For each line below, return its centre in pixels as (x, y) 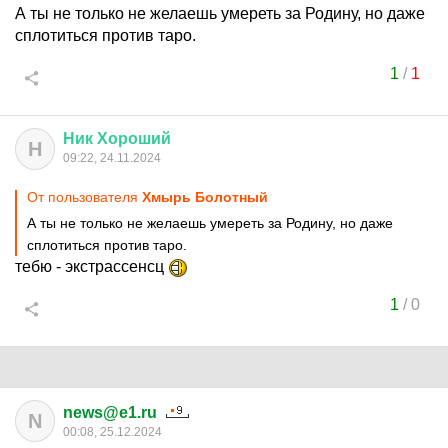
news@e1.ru (110, 412)
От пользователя (84, 197)
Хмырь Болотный (205, 197)
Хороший (134, 138)
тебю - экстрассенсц (91, 266)
